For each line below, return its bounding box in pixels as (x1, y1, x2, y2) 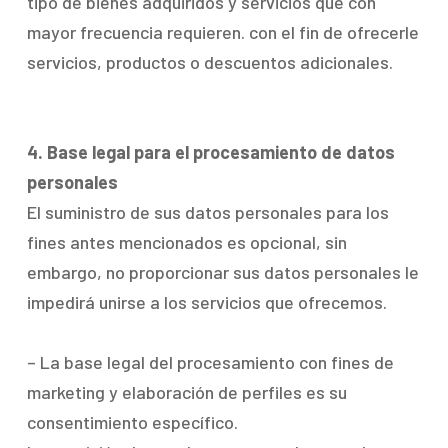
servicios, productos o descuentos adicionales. (26, 51, 393, 73)
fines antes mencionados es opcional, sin (26, 231, 347, 253)
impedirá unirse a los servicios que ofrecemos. (26, 291, 387, 313)
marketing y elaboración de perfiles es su (26, 381, 347, 403)
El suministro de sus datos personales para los (26, 201, 389, 223)
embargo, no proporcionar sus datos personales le (26, 261, 419, 283)
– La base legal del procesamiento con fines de (26, 351, 394, 373)
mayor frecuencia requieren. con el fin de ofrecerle (26, 21, 419, 43)
